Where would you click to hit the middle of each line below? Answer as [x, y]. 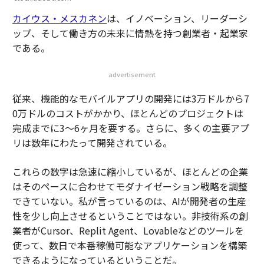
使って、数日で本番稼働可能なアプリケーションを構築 [129, 245]
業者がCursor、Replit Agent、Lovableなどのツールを [128, 230]
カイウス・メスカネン [59, 18]
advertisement [132, 74]
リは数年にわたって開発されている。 [92, 143]
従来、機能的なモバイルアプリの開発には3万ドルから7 [131, 98]
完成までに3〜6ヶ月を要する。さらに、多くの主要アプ [131, 128]
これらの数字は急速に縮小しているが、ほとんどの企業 [130, 171]
